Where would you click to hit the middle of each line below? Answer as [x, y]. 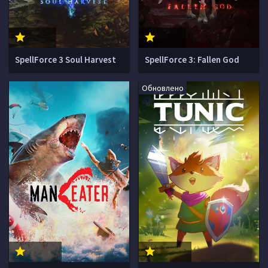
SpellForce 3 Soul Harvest [66, 60]
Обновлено [163, 88]
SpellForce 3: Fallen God [192, 60]
